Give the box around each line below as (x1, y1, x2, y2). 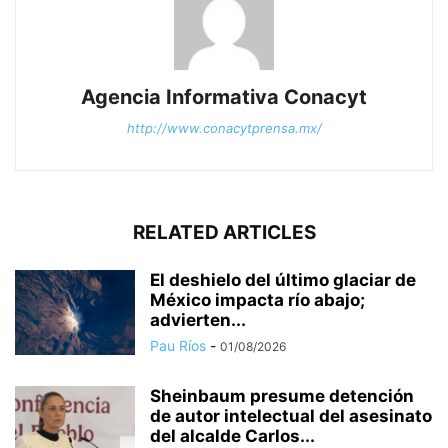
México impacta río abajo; (150, 289, 365, 310)
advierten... (150, 309, 246, 330)
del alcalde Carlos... (150, 425, 315, 446)
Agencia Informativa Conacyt (81, 84, 367, 109)
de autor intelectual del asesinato (150, 405, 432, 426)
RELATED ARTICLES (132, 220, 316, 244)
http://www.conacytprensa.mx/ (126, 119, 322, 136)
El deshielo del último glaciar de (150, 269, 416, 290)
